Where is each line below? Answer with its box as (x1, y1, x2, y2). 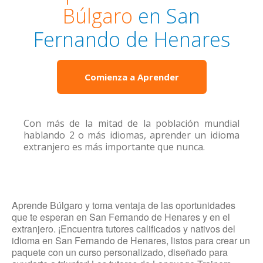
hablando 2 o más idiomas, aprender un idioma (23, 129, 240, 141)
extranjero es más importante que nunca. (23, 140, 205, 153)
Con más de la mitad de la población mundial (23, 117, 240, 130)
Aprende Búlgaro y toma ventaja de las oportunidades (12, 198, 235, 212)
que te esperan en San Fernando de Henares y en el (12, 210, 230, 224)
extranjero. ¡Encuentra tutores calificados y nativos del (12, 222, 235, 235)
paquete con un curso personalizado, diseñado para (12, 245, 228, 259)
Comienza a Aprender (84, 71, 179, 83)
